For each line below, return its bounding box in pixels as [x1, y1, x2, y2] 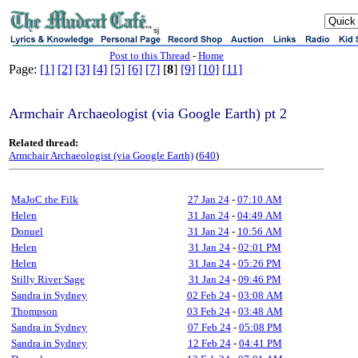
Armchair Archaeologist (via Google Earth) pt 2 [9, 105, 287, 121]
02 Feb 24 [186, 289, 230, 301]
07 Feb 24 [187, 321, 231, 333]
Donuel [11, 225, 43, 237]
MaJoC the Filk [11, 193, 78, 205]
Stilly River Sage [11, 273, 85, 285]
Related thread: [9, 137, 78, 149]
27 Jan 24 [187, 193, 229, 205]
